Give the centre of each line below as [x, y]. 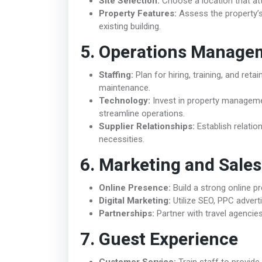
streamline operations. [142, 113]
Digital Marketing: [135, 200]
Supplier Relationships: [147, 126]
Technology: [125, 100]
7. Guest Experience [159, 239]
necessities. [122, 139]
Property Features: [138, 13]
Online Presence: [135, 187]
